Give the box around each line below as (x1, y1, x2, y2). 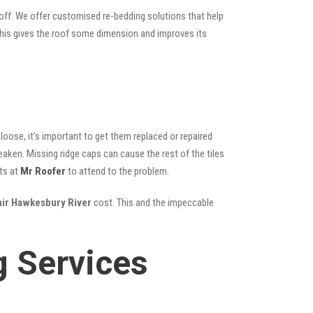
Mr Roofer (20, 164, 66, 177)
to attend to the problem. (66, 164, 169, 177)
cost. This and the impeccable (92, 196, 214, 209)
